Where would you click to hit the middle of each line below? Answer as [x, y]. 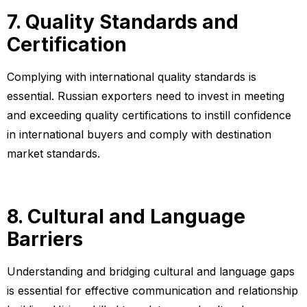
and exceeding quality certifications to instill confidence [149, 115]
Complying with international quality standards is [132, 76]
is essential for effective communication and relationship [152, 291]
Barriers [45, 240]
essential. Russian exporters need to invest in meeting [146, 96]
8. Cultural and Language [126, 217]
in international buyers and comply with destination [139, 134]
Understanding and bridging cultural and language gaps [151, 272]
